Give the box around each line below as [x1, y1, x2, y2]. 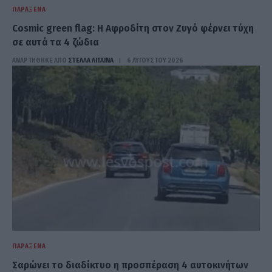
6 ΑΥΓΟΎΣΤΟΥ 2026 [127, 56, 183, 64]
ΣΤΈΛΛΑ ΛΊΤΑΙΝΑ [68, 56, 114, 64]
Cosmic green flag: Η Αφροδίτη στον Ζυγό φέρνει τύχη [12, 21, 254, 35]
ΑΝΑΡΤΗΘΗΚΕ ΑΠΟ [12, 56, 67, 64]
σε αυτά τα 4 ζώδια [12, 35, 99, 49]
